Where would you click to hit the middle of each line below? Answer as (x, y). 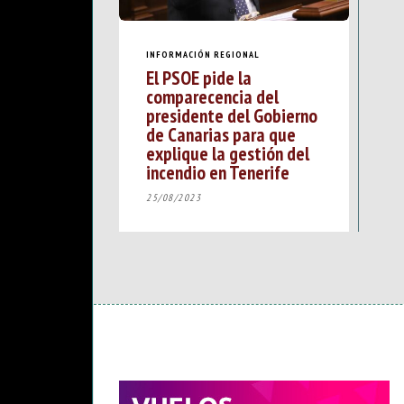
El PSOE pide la (199, 78)
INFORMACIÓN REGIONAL (203, 54)
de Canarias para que (221, 135)
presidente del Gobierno (232, 116)
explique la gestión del (228, 154)
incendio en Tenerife (218, 173)
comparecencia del (212, 97)
